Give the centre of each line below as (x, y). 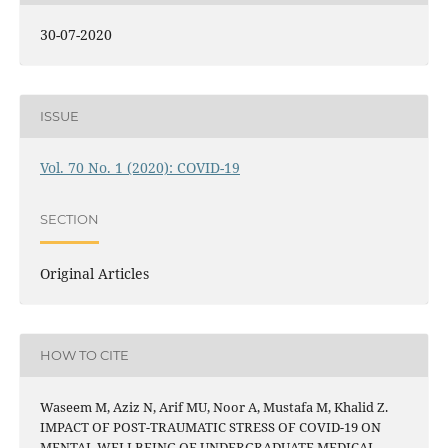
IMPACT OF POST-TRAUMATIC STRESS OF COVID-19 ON (210, 426)
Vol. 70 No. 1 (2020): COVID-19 (139, 167)
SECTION (69, 219)
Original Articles (94, 273)
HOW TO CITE (84, 355)
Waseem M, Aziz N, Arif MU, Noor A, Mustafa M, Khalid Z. (213, 406)
